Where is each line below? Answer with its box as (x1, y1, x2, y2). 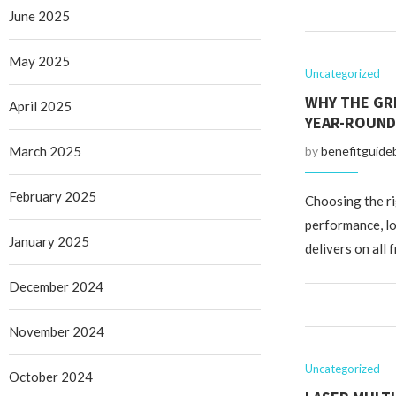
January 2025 (9, 233, 89, 249)
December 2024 (9, 278, 103, 294)
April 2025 (9, 98, 72, 114)
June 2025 (9, 8, 70, 24)
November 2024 (9, 324, 104, 339)
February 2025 (9, 188, 96, 204)
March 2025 (9, 143, 81, 159)
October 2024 (9, 369, 93, 385)
